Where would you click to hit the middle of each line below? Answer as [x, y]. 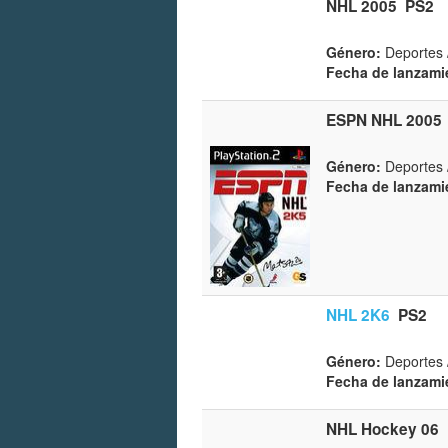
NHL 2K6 [358, 314]
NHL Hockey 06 [382, 428]
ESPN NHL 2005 [384, 119]
